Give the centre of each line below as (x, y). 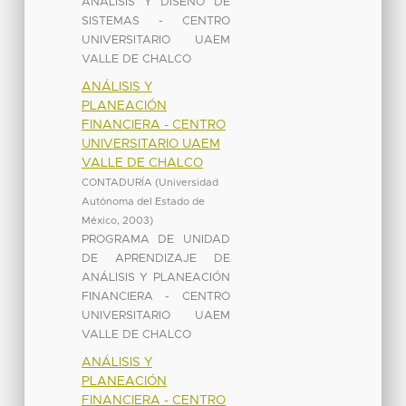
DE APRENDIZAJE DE (155, 258)
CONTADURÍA (116, 182)
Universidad (188, 182)
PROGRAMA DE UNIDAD (155, 239)
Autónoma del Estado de (143, 201)
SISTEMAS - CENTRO (155, 21)
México (99, 220)
